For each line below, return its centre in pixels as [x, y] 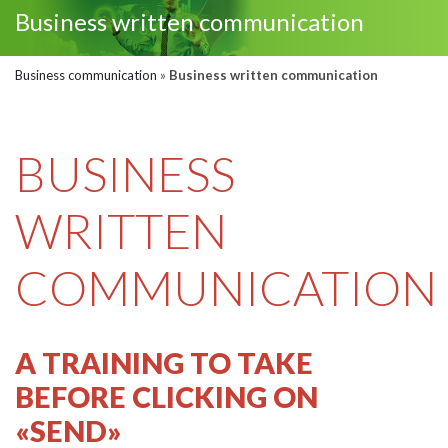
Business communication [86, 75]
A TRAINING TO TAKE [164, 363]
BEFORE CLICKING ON [166, 397]
